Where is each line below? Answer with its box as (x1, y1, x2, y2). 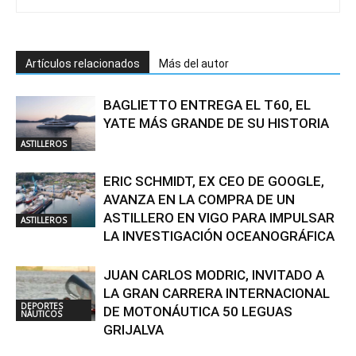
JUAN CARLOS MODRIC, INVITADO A (103, 266, 324, 283)
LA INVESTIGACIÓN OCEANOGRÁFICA (103, 227, 335, 244)
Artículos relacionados (25, 56, 140, 70)
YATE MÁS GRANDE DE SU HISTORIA (103, 114, 329, 131)
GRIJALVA (103, 321, 164, 338)
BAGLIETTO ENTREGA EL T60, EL (103, 96, 311, 113)
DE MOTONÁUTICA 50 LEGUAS (103, 303, 292, 319)
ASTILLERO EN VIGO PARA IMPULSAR (103, 209, 335, 226)
